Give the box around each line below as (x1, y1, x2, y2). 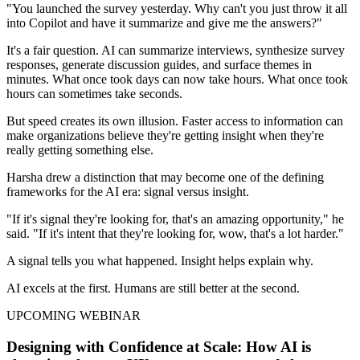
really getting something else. (6, 143, 153, 157)
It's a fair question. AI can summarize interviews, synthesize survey (6, 43, 345, 58)
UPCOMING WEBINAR (6, 309, 141, 323)
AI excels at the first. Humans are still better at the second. (6, 281, 300, 296)
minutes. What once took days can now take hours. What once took (6, 72, 348, 87)
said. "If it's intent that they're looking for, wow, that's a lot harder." (6, 227, 344, 241)
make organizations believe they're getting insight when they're (6, 129, 324, 143)
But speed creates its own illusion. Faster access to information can (6, 114, 343, 129)
